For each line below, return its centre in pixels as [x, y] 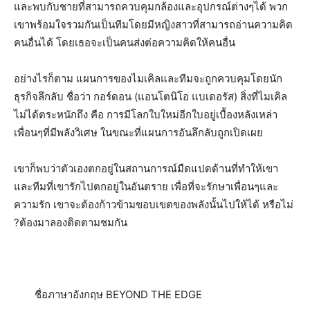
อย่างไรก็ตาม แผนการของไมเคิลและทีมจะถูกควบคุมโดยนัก [148, 79]
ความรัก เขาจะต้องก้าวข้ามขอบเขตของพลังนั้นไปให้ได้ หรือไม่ [154, 204]
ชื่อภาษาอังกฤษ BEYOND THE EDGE [118, 294]
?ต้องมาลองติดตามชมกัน [71, 222]
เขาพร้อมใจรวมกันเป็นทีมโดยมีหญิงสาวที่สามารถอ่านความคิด [153, 25]
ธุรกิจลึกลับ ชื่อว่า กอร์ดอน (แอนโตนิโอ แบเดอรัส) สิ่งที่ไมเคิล [151, 97]
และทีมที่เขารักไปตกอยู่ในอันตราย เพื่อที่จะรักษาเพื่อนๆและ [146, 186]
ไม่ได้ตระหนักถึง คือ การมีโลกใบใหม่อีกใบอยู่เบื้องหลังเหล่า [146, 115]
